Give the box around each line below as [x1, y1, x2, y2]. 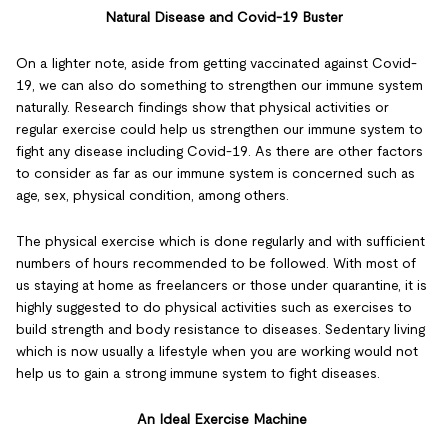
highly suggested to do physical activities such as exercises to [16, 299, 412, 315]
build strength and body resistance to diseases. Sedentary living [16, 321, 425, 337]
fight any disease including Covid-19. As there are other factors [16, 143, 423, 159]
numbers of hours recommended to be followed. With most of [16, 255, 416, 271]
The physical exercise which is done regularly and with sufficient [16, 233, 425, 249]
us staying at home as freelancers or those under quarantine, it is [16, 277, 427, 293]
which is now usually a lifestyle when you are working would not [16, 343, 418, 359]
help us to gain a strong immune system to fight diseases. [16, 365, 380, 381]
